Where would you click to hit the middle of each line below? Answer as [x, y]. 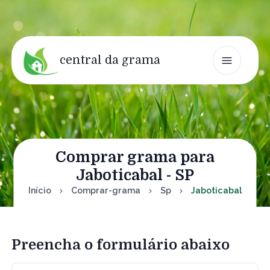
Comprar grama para [135, 157]
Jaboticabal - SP [135, 175]
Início [39, 190]
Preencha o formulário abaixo [121, 245]
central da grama [110, 60]
